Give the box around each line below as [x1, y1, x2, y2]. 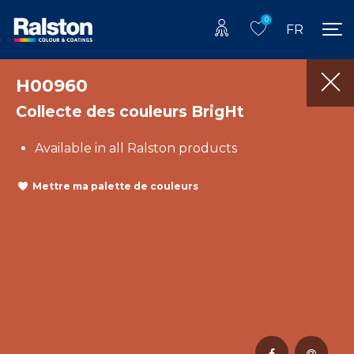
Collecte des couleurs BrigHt [16, 101, 244, 121]
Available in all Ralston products [35, 140, 237, 156]
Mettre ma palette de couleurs [32, 180, 198, 193]
